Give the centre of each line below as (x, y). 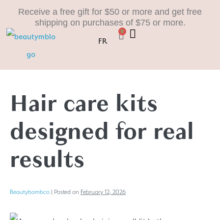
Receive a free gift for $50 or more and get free (110, 12)
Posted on (67, 192)
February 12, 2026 (103, 192)
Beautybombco (30, 192)
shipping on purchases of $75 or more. (110, 22)
